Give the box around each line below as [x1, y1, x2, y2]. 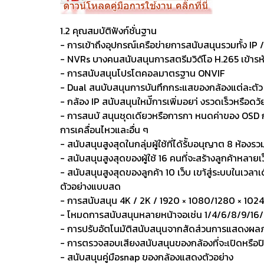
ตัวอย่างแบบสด [60, 179, 121, 193]
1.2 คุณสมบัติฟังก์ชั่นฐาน [60, 23, 157, 38]
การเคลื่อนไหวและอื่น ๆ [60, 122, 148, 137]
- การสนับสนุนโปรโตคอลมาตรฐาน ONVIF [60, 65, 225, 80]
